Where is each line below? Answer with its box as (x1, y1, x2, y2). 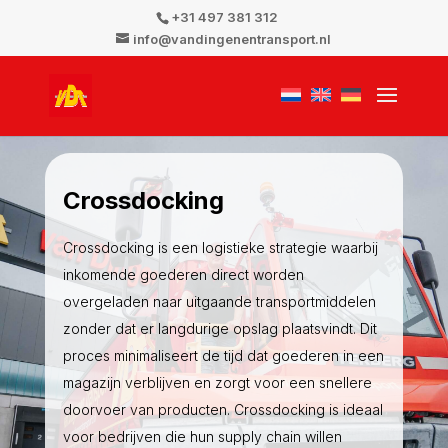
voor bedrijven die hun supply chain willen (62, 428, 342, 446)
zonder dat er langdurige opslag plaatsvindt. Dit (62, 320, 377, 338)
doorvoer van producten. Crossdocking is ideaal (62, 401, 383, 419)
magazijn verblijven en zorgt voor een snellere (62, 374, 372, 392)
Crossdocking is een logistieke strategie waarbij (62, 239, 378, 257)
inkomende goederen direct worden (62, 266, 304, 284)
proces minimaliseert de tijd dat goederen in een (62, 347, 384, 365)
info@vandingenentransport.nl (133, 30, 332, 47)
